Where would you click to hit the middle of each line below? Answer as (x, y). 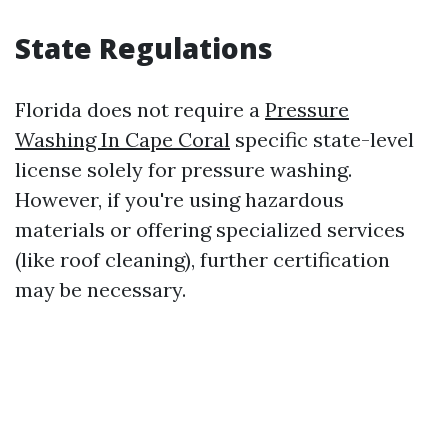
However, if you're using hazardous (179, 199)
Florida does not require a (140, 109)
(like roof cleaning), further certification (202, 259)
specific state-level (322, 139)
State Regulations (144, 48)
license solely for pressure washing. (183, 169)
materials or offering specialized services (210, 229)
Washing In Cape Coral (122, 139)
